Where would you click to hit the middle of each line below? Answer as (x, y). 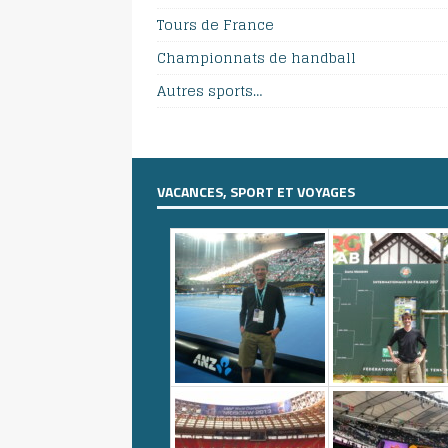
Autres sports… (209, 90)
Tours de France (215, 24)
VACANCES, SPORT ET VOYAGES (256, 191)
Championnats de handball (256, 57)
